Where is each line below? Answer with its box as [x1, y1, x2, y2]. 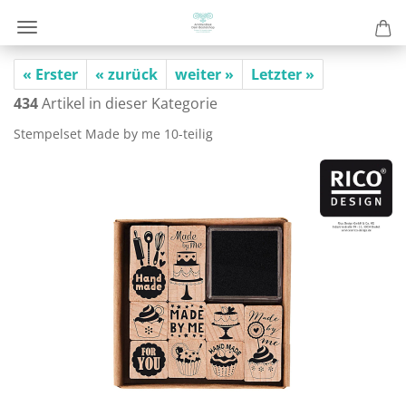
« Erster [23, 64, 78, 84]
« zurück [95, 64, 158, 84]
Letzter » [251, 64, 314, 84]
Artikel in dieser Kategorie [38, 93, 217, 113]
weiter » [175, 64, 234, 84]
